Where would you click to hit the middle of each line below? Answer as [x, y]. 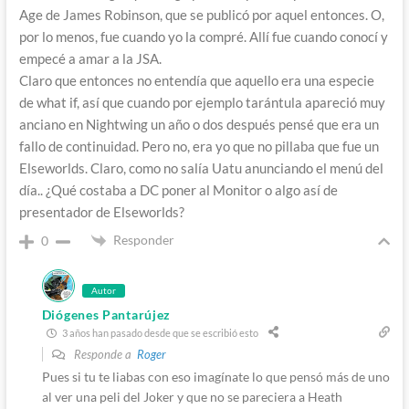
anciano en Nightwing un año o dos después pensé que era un [199, 125]
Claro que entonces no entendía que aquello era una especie [196, 81]
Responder [143, 240]
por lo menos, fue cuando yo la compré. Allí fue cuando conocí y [203, 37]
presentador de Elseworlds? [101, 212]
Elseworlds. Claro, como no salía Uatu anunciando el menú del [201, 168]
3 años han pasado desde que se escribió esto [159, 332]
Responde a [104, 355]
